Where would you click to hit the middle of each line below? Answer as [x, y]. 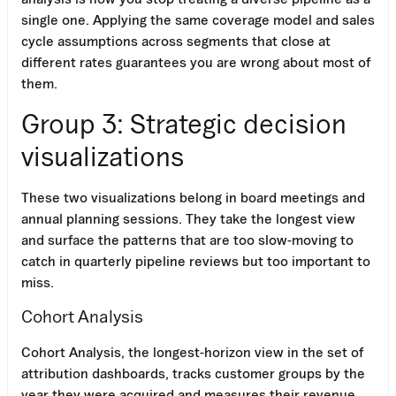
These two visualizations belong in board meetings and [193, 197]
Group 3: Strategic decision [184, 123]
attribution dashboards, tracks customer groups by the [193, 373]
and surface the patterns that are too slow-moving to [187, 239]
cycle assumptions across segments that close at [176, 40]
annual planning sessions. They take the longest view [188, 218]
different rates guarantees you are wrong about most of [196, 61]
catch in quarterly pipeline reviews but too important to [196, 260]
